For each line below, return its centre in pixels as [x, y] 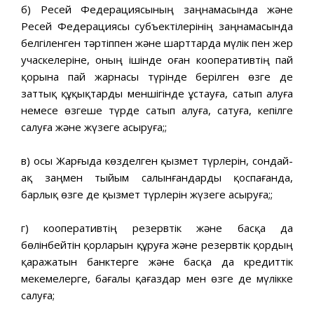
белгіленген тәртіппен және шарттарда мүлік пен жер [157, 42]
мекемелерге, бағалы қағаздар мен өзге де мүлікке [157, 278]
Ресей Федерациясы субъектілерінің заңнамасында [157, 26]
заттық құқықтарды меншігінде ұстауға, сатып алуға [157, 93]
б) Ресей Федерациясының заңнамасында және [157, 9]
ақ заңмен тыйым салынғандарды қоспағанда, [157, 177]
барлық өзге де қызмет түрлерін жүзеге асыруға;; [147, 194]
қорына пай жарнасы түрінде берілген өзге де [157, 76]
